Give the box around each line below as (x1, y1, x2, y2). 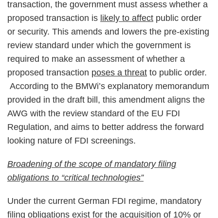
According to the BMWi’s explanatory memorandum (7, 81, 209, 91)
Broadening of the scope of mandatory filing (7, 159, 176, 169)
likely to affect (100, 13, 153, 23)
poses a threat (91, 68, 147, 77)
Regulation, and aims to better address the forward (7, 122, 204, 132)
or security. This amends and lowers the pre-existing (7, 27, 209, 36)
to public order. (147, 68, 207, 77)
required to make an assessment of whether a (7, 54, 185, 64)
